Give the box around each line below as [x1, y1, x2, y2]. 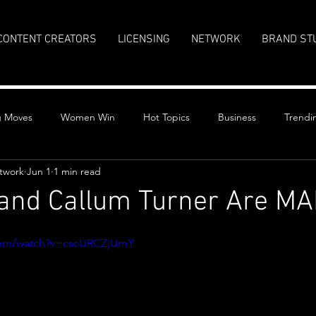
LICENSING [118, 32, 171, 47]
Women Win [61, 110, 115, 123]
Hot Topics [143, 110, 190, 123]
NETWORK [191, 32, 241, 47]
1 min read [54, 164, 101, 178]
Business [218, 110, 256, 123]
